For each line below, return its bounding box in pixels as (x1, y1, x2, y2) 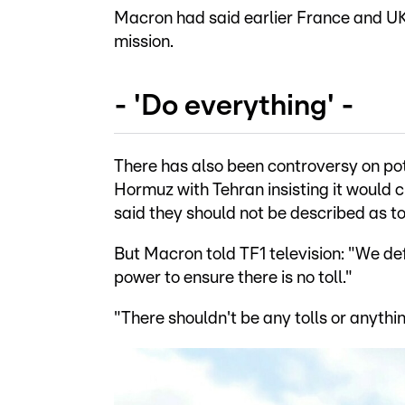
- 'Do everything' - (114, 90, 354, 120)
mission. (114, 33, 174, 51)
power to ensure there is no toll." (114, 268, 353, 287)
